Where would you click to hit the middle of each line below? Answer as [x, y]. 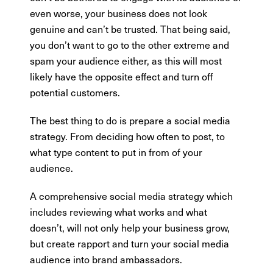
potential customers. [75, 92]
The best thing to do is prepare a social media [130, 120]
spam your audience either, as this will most [126, 61]
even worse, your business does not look [119, 13]
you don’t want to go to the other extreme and [130, 45]
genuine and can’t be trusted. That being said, [130, 29]
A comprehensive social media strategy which [132, 196]
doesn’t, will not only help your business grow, [130, 228]
